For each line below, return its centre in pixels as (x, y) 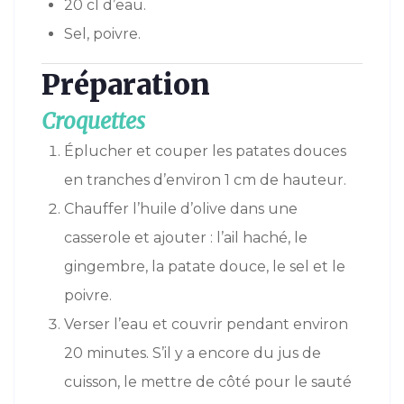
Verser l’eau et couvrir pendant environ (206, 325)
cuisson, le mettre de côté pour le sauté (208, 382)
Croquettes (93, 122)
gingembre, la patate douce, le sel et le (205, 267)
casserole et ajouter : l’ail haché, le (186, 238)
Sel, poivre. (102, 34)
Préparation (126, 85)
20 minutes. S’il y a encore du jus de (193, 353)
